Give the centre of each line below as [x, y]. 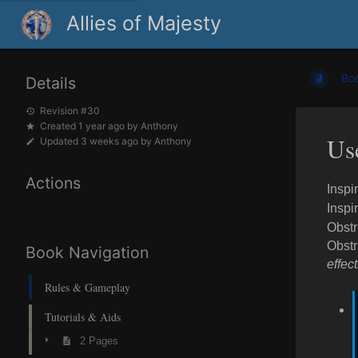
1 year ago [101, 126]
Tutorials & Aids [83, 316]
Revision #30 [70, 111]
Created [59, 126]
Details [51, 84]
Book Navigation [87, 252]
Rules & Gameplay [88, 287]
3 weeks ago [109, 141]
